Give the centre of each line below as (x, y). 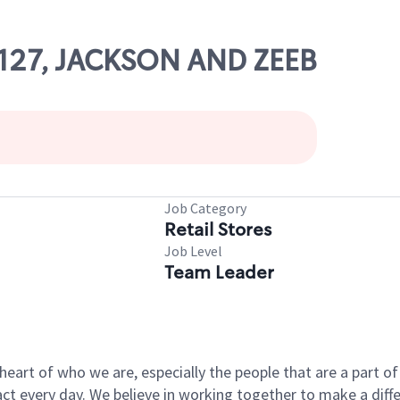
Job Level (193, 251)
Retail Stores (218, 229)
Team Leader (219, 272)
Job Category (205, 208)
